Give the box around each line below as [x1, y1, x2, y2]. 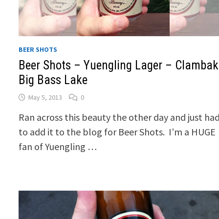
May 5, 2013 [28, 92, 63, 102]
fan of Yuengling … [19, 140, 97, 153]
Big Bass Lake [19, 72, 88, 87]
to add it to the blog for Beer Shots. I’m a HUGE [19, 125, 216, 138]
